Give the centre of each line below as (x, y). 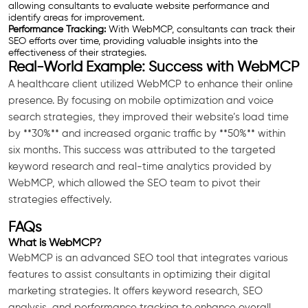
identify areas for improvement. (76, 18)
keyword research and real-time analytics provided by (140, 166)
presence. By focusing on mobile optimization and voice (141, 100)
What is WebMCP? (55, 243)
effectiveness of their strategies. (77, 53)
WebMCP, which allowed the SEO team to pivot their (134, 183)
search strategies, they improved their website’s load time (148, 117)
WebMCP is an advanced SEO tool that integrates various (148, 258)
